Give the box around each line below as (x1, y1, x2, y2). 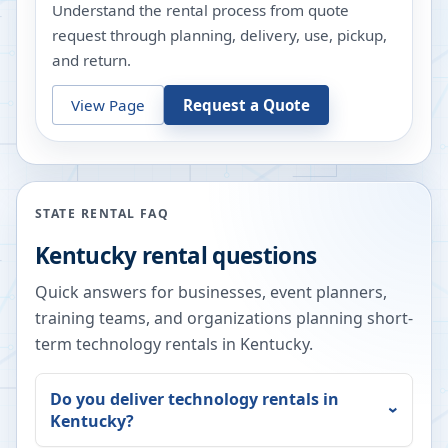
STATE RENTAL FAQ (35, 205, 170, 223)
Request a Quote (183, 94, 310, 115)
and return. (52, 50, 131, 71)
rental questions (136, 240, 317, 272)
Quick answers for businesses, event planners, (35, 281, 387, 304)
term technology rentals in (35, 333, 240, 356)
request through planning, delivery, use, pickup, (52, 25, 387, 46)
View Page (71, 94, 145, 115)
